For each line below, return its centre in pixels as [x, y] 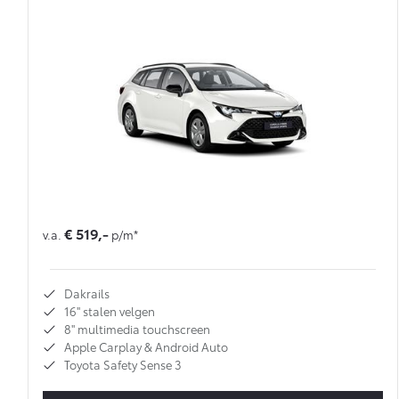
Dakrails [87, 293]
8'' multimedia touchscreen [137, 329]
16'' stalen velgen [110, 311]
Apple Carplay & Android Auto [146, 347]
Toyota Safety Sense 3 [123, 365]
